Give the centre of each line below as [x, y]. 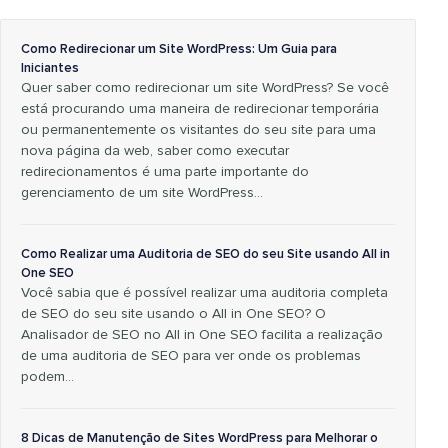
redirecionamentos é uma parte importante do [165, 172]
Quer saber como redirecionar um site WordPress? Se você [205, 88]
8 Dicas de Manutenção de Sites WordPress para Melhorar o [199, 439]
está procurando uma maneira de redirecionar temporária [200, 109]
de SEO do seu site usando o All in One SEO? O [173, 314]
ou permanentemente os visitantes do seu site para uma [198, 130]
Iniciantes [50, 69]
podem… [47, 377]
